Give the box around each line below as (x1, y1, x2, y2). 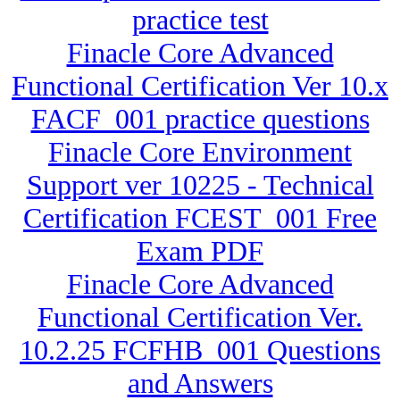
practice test (131, 4, 269, 37)
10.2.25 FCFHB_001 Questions (20, 334, 380, 367)
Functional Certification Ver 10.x (12, 70, 388, 103)
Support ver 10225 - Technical (26, 169, 374, 202)
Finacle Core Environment (48, 136, 352, 169)
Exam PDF (137, 235, 263, 268)
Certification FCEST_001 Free (23, 202, 377, 235)
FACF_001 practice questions (30, 103, 370, 136)
